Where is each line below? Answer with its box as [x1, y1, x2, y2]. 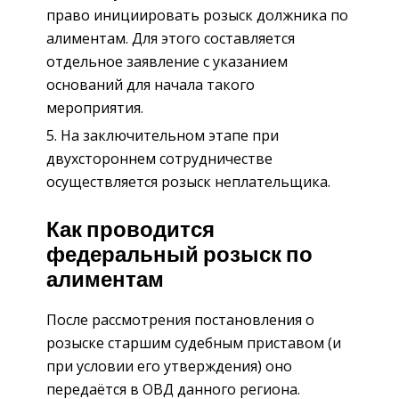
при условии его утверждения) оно [46, 356, 292, 377]
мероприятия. [46, 97, 143, 118]
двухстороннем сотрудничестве [46, 148, 273, 168]
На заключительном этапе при [61, 125, 279, 145]
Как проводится [46, 217, 215, 245]
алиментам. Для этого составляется [46, 28, 295, 48]
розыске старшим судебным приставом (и [46, 333, 341, 354]
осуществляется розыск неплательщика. [46, 171, 330, 191]
